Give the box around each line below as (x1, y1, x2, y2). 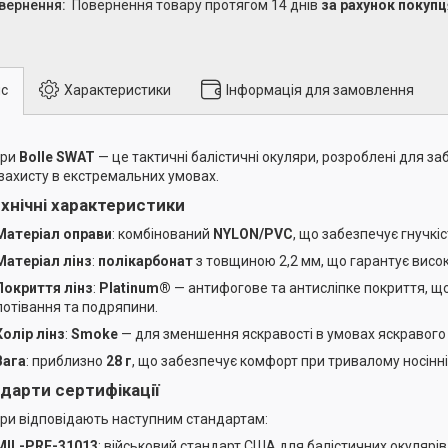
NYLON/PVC (213, 225, 293, 242)
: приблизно (26, 352, 106, 369)
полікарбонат (98, 252, 193, 269)
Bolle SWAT (19, 148, 95, 165)
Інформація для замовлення (226, 81, 414, 98)
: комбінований (112, 225, 213, 242)
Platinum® (99, 279, 171, 296)
